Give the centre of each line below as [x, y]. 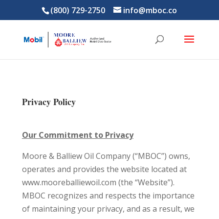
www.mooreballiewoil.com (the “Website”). [98, 182]
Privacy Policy [49, 102]
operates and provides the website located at [104, 169]
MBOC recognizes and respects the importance [108, 196]
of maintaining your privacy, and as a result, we [108, 209]
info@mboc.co [150, 10]
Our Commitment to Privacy [77, 135]
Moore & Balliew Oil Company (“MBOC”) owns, [106, 156]
